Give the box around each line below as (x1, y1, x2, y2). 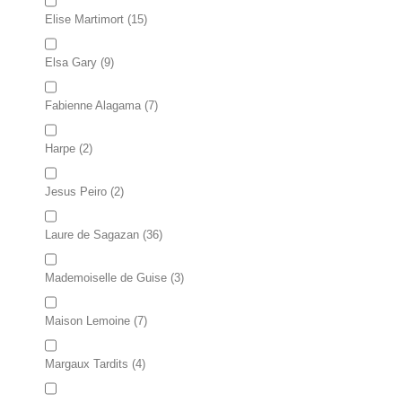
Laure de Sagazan (45, 228, 139, 241)
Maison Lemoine (45, 314, 130, 328)
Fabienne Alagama (45, 99, 141, 112)
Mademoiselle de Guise (45, 271, 167, 284)
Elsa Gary (45, 56, 100, 69)
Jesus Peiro (45, 185, 107, 198)
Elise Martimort (45, 13, 124, 26)
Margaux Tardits (45, 357, 128, 371)
